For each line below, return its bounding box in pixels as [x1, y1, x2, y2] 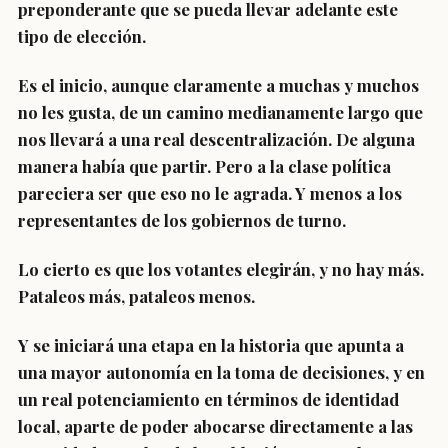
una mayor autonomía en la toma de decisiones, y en [18, 361, 425, 383]
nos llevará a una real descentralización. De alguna [18, 128, 415, 150]
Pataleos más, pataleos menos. [18, 285, 255, 307]
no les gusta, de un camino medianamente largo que [18, 101, 423, 123]
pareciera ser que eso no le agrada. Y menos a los [18, 182, 402, 204]
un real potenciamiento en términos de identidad [18, 388, 399, 410]
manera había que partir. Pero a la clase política [18, 155, 391, 177]
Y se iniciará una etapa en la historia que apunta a [18, 334, 404, 356]
